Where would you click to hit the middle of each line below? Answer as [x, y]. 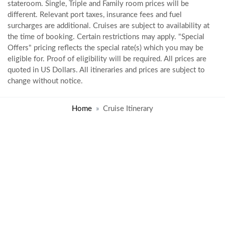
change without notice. [45, 81]
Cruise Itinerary [128, 109]
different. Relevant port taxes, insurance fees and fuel [95, 15]
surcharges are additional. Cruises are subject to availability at [108, 26]
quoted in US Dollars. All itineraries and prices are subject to [106, 70]
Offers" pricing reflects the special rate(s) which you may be [105, 48]
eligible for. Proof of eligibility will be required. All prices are [107, 59]
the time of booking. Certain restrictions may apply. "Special [106, 37]
